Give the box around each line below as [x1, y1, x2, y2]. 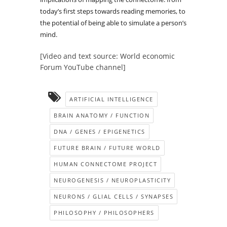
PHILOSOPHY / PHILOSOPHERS [54, 209, 155, 217]
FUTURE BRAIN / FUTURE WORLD [54, 144, 161, 152]
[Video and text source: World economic [40, 51, 175, 61]
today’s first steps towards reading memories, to [40, 7, 185, 16]
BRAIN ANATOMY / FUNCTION [54, 111, 149, 120]
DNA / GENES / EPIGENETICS [54, 128, 145, 136]
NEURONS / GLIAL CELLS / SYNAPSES [54, 193, 173, 201]
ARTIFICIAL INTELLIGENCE [69, 95, 154, 103]
